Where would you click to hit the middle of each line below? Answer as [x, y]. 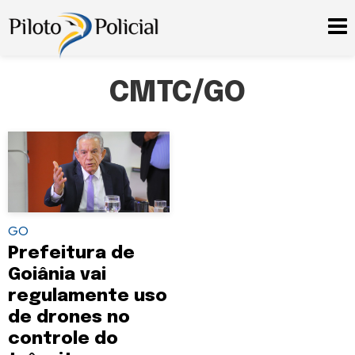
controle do [63, 339]
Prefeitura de [71, 253]
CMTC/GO [177, 94]
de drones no [69, 317]
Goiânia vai [57, 275]
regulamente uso [88, 296]
